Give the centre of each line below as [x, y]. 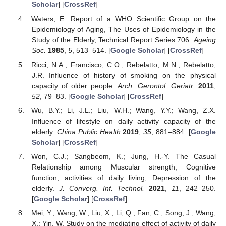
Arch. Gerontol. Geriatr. [156, 86]
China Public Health [89, 131]
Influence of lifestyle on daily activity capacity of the [124, 121]
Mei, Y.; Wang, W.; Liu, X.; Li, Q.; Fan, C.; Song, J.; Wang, [124, 213]
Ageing [205, 40]
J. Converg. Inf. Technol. [102, 188]
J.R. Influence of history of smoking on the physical [124, 75]
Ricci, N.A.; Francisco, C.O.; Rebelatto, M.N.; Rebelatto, [124, 64]
